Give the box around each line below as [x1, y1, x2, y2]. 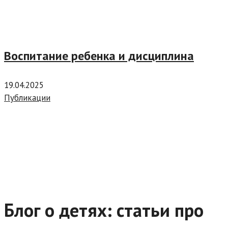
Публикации [4, 92, 50, 103]
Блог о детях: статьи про [4, 198, 204, 222]
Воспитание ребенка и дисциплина [4, 48, 194, 64]
